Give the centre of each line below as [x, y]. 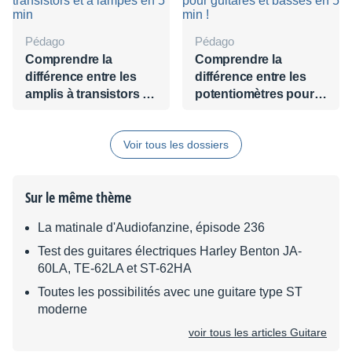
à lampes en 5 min [77, 111]
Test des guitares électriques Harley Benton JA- [170, 251]
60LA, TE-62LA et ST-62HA [115, 268]
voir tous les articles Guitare [258, 332]
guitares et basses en [257, 111]
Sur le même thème [78, 197]
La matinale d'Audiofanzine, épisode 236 [151, 227]
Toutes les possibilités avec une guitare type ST [170, 292]
